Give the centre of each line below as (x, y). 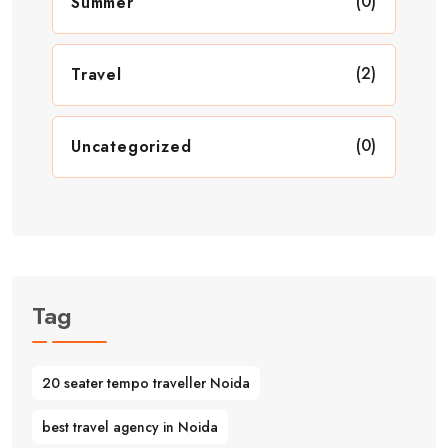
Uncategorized (131, 146)
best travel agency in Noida (130, 427)
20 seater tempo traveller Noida (146, 383)
